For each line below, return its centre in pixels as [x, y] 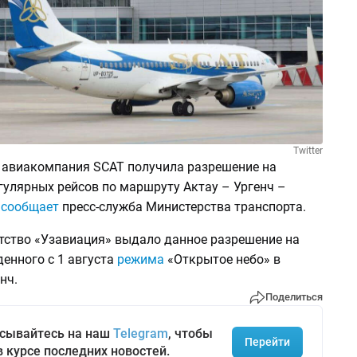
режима [140, 259]
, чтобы [190, 333]
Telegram [140, 333]
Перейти [267, 342]
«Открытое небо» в [222, 259]
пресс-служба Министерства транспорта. [184, 206]
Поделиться [294, 297]
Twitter [308, 150]
